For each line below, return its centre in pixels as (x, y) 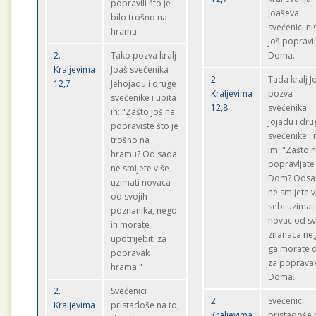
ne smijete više (140, 168)
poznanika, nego (144, 211)
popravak (130, 253)
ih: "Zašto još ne (143, 112)
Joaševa (284, 13)
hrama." (127, 267)
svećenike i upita (144, 98)
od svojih (129, 196)
